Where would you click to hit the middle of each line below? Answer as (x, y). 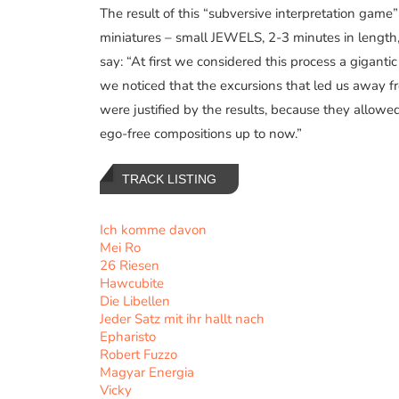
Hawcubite (132, 283)
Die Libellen (135, 301)
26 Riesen (130, 265)
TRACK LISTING (169, 179)
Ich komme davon (153, 229)
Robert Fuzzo (138, 354)
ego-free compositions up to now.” (201, 133)
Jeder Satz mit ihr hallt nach (182, 318)
